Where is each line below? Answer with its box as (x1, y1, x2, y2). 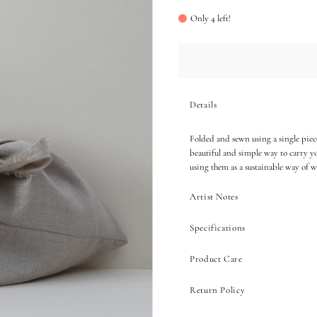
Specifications (189, 222, 246, 234)
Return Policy (189, 284, 246, 296)
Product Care (189, 253, 243, 265)
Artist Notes (189, 191, 238, 202)
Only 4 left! (190, 13, 231, 24)
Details (189, 99, 217, 110)
